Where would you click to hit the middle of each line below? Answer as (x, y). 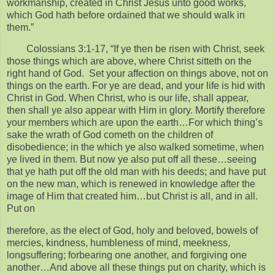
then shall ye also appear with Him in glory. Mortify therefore (136, 110)
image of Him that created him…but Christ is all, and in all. (132, 196)
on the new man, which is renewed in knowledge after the (131, 184)
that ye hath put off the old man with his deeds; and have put (136, 172)
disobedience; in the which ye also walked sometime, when (135, 147)
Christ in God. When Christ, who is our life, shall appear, (128, 98)
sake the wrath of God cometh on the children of (110, 135)
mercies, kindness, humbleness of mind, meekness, (118, 243)
